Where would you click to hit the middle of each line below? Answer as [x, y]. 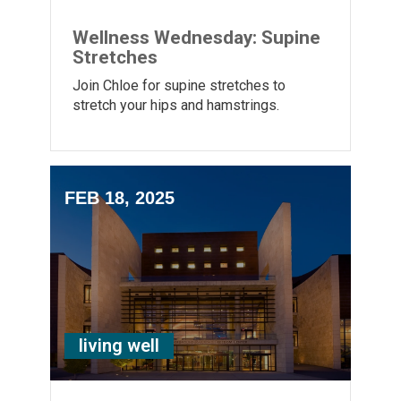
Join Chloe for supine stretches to [179, 85]
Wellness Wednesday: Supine [196, 37]
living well [119, 345]
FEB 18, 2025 [119, 197]
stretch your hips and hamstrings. [176, 105]
